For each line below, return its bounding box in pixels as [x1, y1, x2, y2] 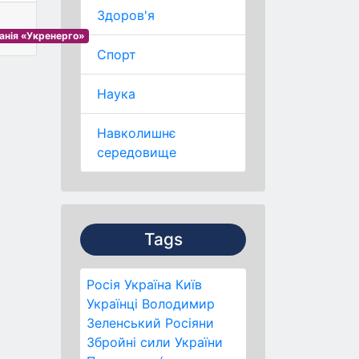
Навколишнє [97, 125, 176, 141]
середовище [97, 144, 176, 160]
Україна [124, 276, 171, 292]
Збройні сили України [87, 334, 223, 350]
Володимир [142, 296, 215, 312]
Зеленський [87, 315, 161, 331]
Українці [87, 296, 138, 312]
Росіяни [165, 315, 214, 331]
